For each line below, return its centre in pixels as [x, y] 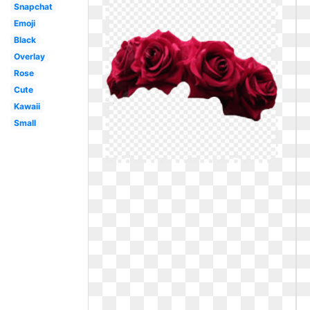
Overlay [29, 56]
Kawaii [27, 106]
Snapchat [33, 7]
